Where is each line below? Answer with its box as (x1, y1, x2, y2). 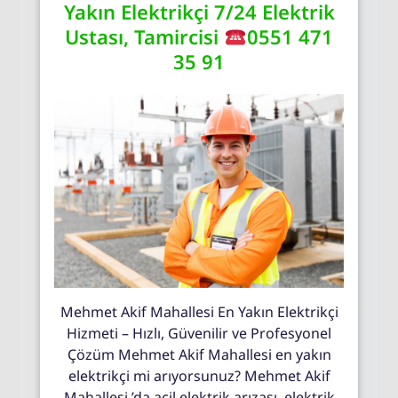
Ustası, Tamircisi (65, 23, 225, 51)
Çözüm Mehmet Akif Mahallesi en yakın (67, 344, 331, 364)
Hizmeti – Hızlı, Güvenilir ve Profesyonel (67, 322, 331, 343)
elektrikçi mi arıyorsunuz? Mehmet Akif (68, 365, 330, 386)
